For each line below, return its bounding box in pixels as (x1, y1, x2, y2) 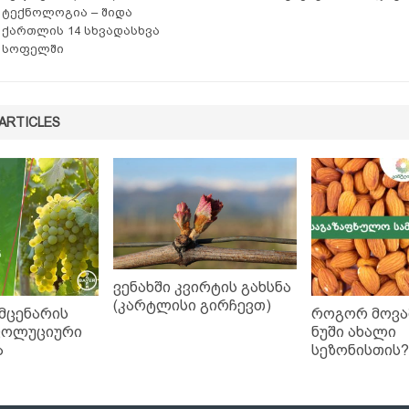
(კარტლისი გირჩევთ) (112, 297, 271, 313)
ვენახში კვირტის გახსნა (112, 278, 291, 295)
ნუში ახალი (310, 324, 396, 341)
